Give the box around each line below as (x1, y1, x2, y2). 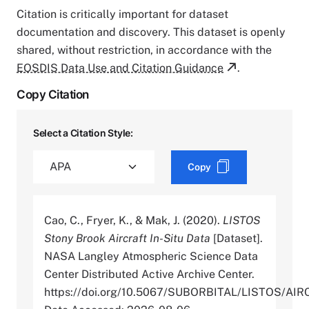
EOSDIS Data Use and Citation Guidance (17, 61, 223, 74)
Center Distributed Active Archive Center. (44, 267, 255, 281)
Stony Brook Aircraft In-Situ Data (44, 231, 210, 245)
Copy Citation (17, 87, 89, 101)
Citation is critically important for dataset (17, 7, 228, 21)
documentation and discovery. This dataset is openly (17, 25, 286, 39)
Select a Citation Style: (33, 126, 133, 139)
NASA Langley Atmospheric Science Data (44, 249, 258, 263)
